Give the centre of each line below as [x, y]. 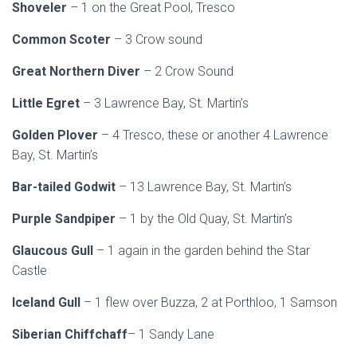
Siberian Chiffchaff [70, 334]
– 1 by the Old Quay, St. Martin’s [206, 219]
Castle [29, 271]
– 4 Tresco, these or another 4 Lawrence [215, 135]
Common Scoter [63, 39]
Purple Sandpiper [65, 219]
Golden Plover [57, 135]
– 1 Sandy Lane [171, 334]
